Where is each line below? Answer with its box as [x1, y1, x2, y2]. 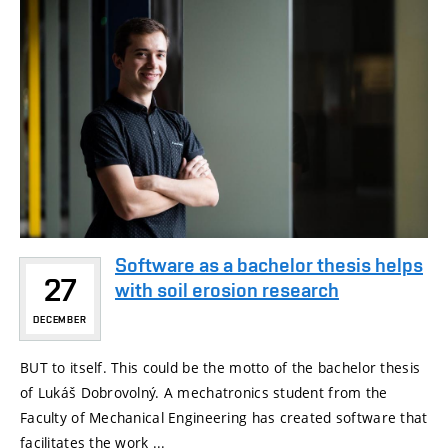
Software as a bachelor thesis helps [115, 252, 423, 277]
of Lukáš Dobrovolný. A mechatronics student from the [20, 382, 388, 402]
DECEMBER [33, 313, 87, 325]
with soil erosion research [115, 277, 339, 302]
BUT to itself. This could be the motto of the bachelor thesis [20, 357, 421, 377]
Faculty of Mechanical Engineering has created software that [20, 407, 428, 427]
